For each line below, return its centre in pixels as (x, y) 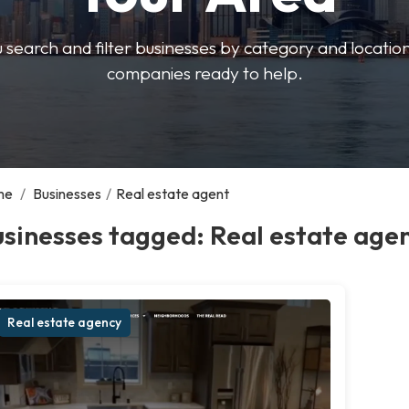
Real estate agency (64, 322)
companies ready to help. (204, 73)
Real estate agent (173, 193)
